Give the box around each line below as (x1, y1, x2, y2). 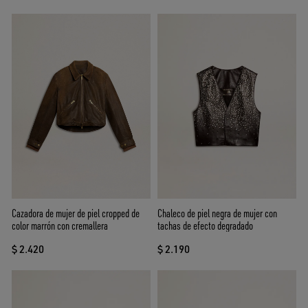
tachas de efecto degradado (157, 219, 253, 233)
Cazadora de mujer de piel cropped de (12, 206, 140, 221)
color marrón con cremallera (12, 219, 108, 233)
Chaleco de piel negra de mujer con (157, 206, 277, 221)
